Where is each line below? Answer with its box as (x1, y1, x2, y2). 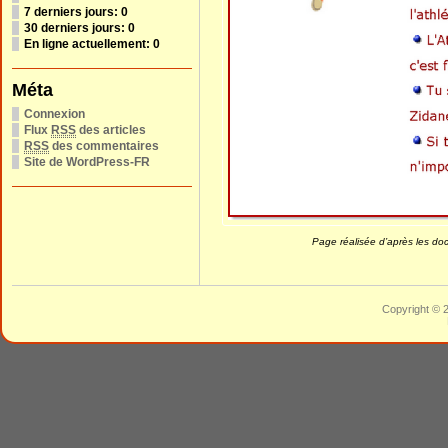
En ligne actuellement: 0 (24, 37, 160, 51)
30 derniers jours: (24, 21, 128, 35)
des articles (76, 123, 146, 137)
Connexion (24, 107, 85, 121)
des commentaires (49, 139, 159, 153)
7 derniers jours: (24, 5, 121, 19)
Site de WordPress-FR (24, 155, 150, 169)
